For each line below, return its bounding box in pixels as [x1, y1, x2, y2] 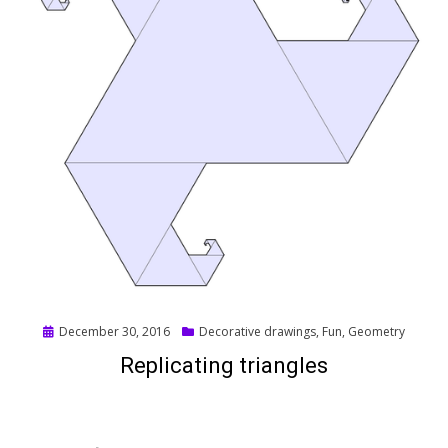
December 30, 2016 [59, 323, 170, 341]
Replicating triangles [120, 353, 328, 379]
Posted [42, 322, 82, 340]
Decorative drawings [199, 323, 316, 341]
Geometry [348, 323, 405, 341]
